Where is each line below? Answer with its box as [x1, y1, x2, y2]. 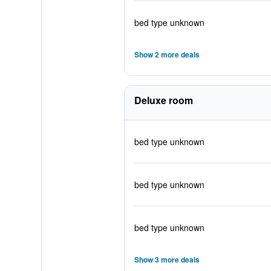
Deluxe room [134, 93, 193, 107]
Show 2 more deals [134, 49, 200, 60]
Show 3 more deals [134, 254, 200, 265]
